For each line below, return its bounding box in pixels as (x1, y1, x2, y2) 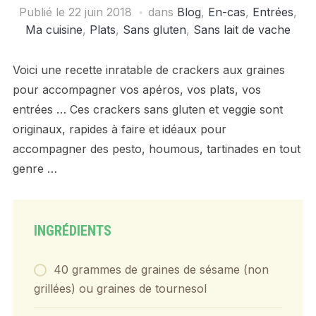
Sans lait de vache (193, 22, 291, 37)
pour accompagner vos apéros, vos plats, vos (12, 82, 261, 97)
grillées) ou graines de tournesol (33, 281, 207, 296)
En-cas (208, 4, 245, 19)
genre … (12, 161, 57, 176)
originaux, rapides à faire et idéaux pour (12, 121, 226, 136)
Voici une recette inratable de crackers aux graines (12, 62, 285, 77)
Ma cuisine (25, 22, 83, 37)
